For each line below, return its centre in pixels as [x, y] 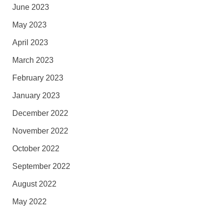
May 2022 [29, 201]
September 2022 [41, 166]
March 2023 [33, 60]
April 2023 [30, 42]
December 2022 [40, 113]
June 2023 [30, 7]
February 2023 [38, 78]
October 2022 [36, 148]
